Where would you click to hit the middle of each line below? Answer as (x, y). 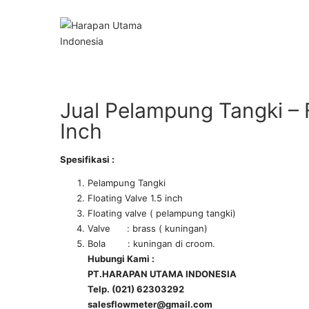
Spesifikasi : (87, 159)
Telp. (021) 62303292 (136, 289)
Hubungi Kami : (121, 258)
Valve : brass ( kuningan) (148, 228)
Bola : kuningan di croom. (151, 243)
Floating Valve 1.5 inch (135, 198)
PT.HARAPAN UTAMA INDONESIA (162, 273)
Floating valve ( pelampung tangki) (162, 213)
